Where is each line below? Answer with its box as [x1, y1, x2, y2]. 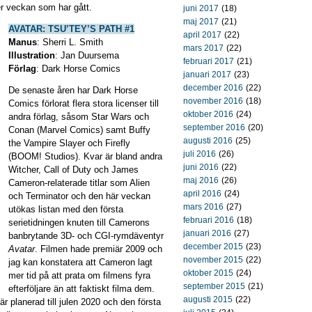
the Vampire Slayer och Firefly [8, 138, 130, 148]
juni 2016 [183, 162, 219, 172]
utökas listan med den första [8, 204, 123, 214]
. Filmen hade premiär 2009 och [35, 244, 162, 254]
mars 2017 [183, 43, 224, 53]
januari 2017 [183, 70, 231, 79]
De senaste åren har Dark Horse [8, 85, 138, 95]
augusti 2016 [183, 136, 233, 146]
